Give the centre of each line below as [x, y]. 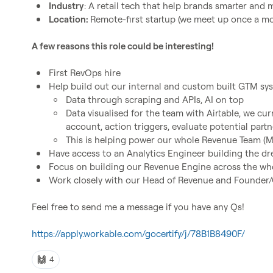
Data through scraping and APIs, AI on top [155, 100]
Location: [69, 19]
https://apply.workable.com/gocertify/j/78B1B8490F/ [138, 234]
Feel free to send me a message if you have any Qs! [138, 207]
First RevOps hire [85, 73]
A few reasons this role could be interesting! [123, 46]
